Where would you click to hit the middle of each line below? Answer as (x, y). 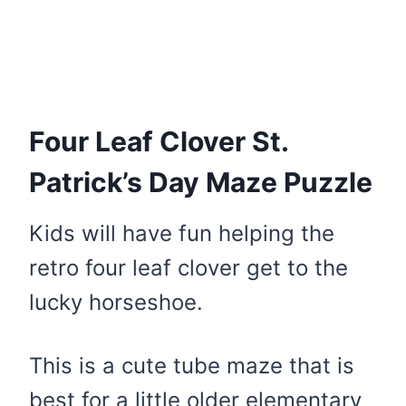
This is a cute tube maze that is (192, 365)
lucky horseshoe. (116, 302)
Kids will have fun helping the (182, 233)
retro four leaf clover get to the (188, 267)
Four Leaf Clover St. (159, 141)
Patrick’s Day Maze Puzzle (201, 182)
